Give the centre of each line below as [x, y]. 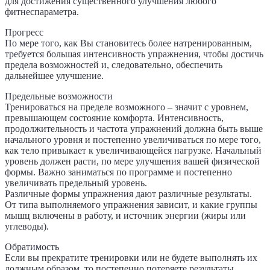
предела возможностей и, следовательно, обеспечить [114, 65]
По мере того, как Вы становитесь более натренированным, [128, 43]
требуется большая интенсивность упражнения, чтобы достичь [134, 54]
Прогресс [24, 33]
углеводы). [27, 227]
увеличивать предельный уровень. [76, 183]
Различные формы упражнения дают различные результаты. [128, 194]
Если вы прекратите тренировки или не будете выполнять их [131, 258]
